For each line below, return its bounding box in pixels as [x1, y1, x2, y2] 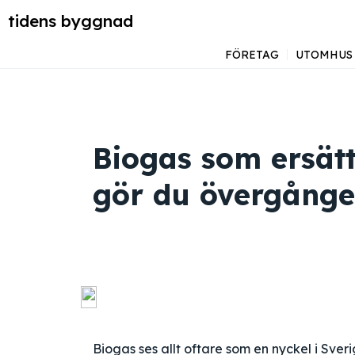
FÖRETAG [224, 48, 279, 62]
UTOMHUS [295, 48, 353, 62]
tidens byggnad [8, 10, 133, 31]
